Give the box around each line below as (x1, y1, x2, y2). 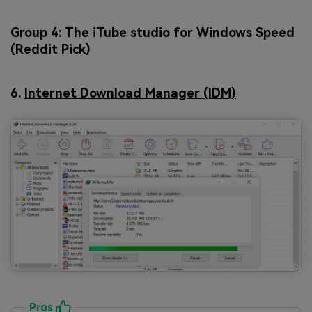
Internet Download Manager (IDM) (24, 85, 236, 100)
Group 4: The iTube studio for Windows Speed (10, 25, 295, 40)
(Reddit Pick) (10, 42, 91, 57)
